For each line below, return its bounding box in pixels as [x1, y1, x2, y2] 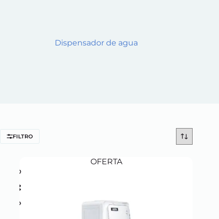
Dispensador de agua [55, 38, 138, 47]
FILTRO [13, 133, 33, 140]
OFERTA [90, 157, 122, 166]
